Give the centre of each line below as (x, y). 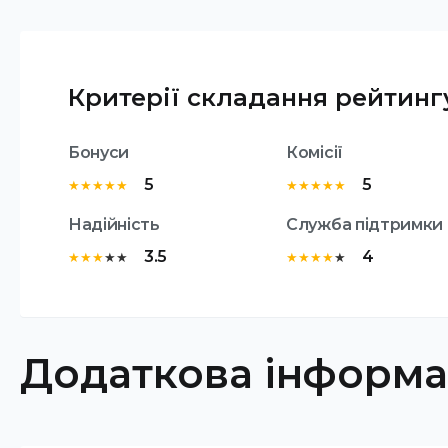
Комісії (314, 152)
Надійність (114, 224)
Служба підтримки (364, 224)
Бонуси (99, 152)
